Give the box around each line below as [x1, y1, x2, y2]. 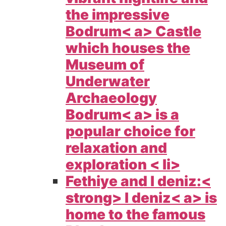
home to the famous [66, 205, 205, 223]
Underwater [66, 72, 150, 90]
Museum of [66, 55, 144, 73]
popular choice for [66, 122, 195, 140]
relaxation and [66, 139, 167, 156]
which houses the [66, 39, 190, 56]
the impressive [66, 6, 169, 23]
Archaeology [66, 89, 157, 106]
